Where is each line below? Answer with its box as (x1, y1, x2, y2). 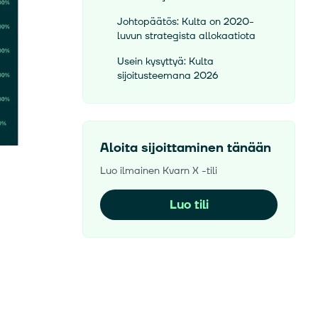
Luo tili (169, 197, 209, 213)
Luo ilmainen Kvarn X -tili (100, 164, 217, 177)
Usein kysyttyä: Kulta (117, 55, 214, 68)
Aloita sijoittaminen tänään (100, 139, 271, 157)
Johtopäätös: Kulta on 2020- (117, 15, 254, 28)
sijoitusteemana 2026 (117, 69, 219, 82)
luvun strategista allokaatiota (117, 29, 256, 43)
